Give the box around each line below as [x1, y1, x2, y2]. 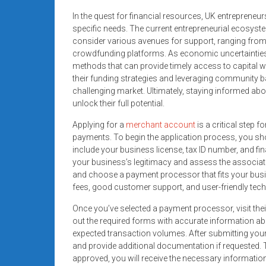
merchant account [126, 119, 195, 129]
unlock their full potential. [72, 98, 164, 108]
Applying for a [72, 119, 126, 129]
